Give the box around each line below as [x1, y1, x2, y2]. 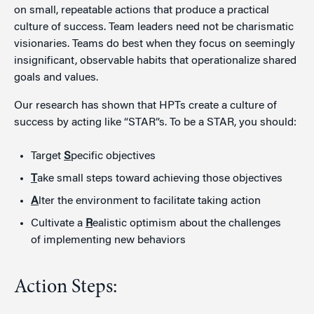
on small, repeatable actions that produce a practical [14, 4, 269, 16]
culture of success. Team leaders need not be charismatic [14, 21, 294, 33]
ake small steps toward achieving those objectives [37, 172, 282, 184]
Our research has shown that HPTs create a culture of [14, 100, 277, 111]
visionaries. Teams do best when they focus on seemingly [14, 38, 295, 50]
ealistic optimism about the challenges [93, 217, 281, 229]
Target [31, 150, 64, 162]
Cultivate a [31, 217, 86, 229]
